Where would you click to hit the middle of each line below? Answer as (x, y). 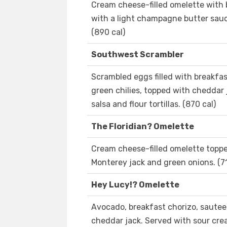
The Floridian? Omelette (143, 127)
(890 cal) (108, 32)
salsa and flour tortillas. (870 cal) (154, 104)
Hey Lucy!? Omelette (135, 185)
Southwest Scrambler (138, 55)
